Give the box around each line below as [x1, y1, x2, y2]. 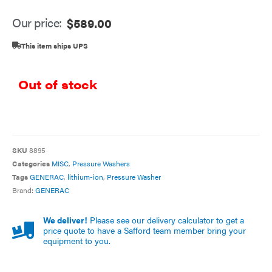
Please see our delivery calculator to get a [87, 214, 245, 226]
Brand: [12, 184, 35, 195]
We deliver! [43, 214, 88, 226]
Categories [12, 157, 50, 169]
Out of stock [18, 75, 97, 93]
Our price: [12, 13, 62, 32]
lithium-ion [67, 171, 103, 182]
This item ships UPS [21, 39, 88, 51]
